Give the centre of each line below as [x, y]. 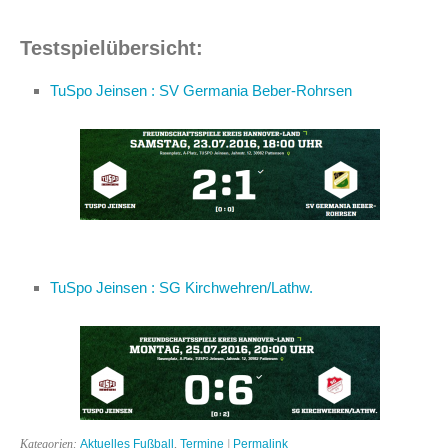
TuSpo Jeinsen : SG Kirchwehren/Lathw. [181, 287]
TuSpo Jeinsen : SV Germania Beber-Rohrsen [201, 90]
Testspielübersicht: [111, 47]
